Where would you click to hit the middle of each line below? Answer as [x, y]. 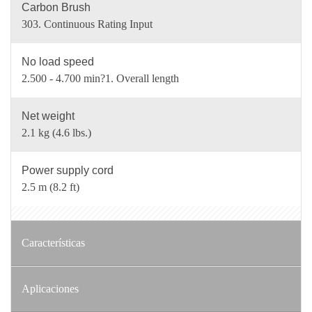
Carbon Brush [56, 7]
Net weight [48, 116]
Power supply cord [68, 170]
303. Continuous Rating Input [87, 24]
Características [53, 243]
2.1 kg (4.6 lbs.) [56, 133]
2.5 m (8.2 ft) [50, 187]
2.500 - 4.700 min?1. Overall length [100, 78]
